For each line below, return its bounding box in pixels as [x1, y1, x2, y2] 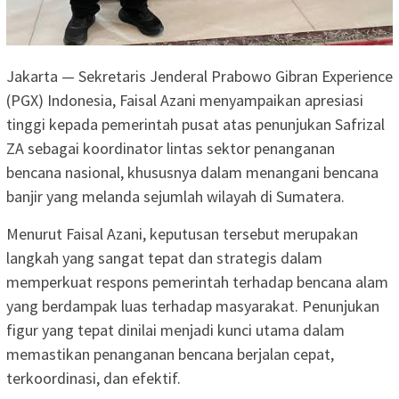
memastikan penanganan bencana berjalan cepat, [6, 343, 334, 364]
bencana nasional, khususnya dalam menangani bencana [6, 161, 379, 183]
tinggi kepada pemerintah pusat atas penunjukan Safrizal [6, 113, 385, 134]
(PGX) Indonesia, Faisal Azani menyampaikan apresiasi [6, 89, 363, 110]
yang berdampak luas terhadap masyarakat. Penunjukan [6, 295, 379, 316]
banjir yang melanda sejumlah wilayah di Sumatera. [6, 185, 345, 207]
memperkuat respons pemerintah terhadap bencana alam [6, 271, 388, 292]
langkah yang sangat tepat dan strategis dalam [6, 247, 322, 268]
